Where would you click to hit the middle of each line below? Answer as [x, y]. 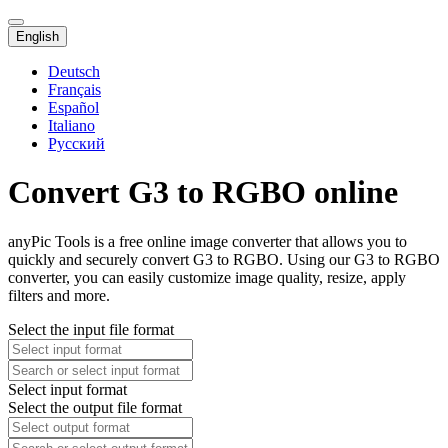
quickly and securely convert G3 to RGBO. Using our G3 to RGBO [224, 259]
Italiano [71, 125]
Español [73, 107]
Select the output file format [95, 407]
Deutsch [74, 71]
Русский [76, 143]
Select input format [67, 389]
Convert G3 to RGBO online [203, 192]
